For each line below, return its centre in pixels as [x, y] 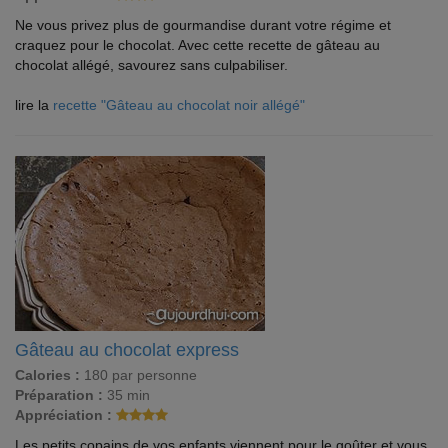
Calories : [47, 375]
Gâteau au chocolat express [127, 350]
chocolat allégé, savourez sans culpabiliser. [151, 65]
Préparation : [59, 395]
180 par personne [138, 375]
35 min [126, 395]
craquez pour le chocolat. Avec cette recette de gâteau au [197, 45]
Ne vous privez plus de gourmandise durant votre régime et [203, 25]
